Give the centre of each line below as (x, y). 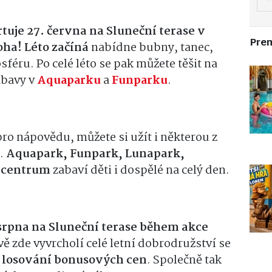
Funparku (140, 81)
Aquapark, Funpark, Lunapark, (95, 155)
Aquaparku (68, 81)
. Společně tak (184, 261)
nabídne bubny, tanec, (152, 48)
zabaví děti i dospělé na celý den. (140, 171)
